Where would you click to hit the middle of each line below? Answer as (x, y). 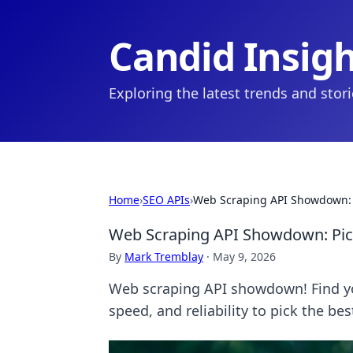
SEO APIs (166, 200)
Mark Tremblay (164, 256)
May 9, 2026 (244, 256)
